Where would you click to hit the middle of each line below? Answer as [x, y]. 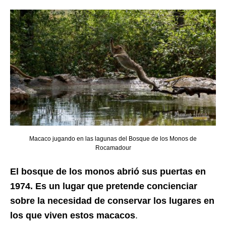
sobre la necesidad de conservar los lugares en [112, 201]
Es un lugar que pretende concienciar [116, 186]
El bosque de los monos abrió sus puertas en [108, 171]
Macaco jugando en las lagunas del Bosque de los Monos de [113, 138]
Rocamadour [113, 148]
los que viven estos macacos [73, 215]
